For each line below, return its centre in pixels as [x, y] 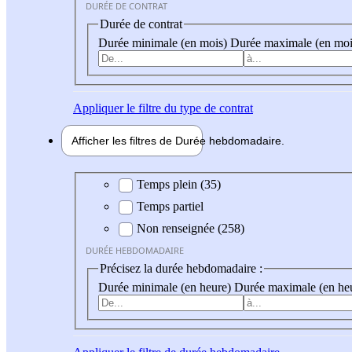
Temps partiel [170, 207]
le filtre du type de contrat [188, 108]
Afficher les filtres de [123, 140]
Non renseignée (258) [191, 229]
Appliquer [98, 108]
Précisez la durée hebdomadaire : [181, 269]
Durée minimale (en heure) [166, 287]
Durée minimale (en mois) [164, 42]
